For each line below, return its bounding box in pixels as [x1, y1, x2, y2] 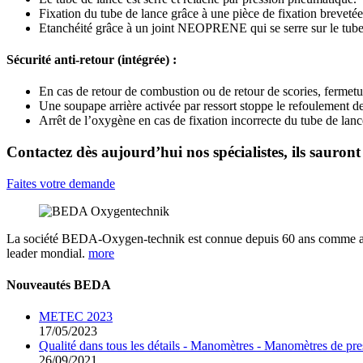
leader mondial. [6, 246, 88, 260]
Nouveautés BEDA [6, 277, 111, 292]
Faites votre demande [6, 176, 115, 190]
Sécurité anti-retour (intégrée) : [6, 53, 177, 67]
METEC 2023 [39, 310, 113, 324]
